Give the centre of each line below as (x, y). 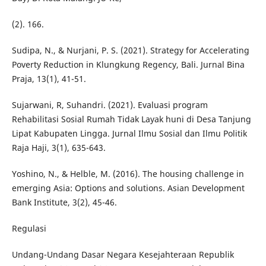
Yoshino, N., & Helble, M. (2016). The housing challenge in (128, 174)
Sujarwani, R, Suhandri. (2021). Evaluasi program (110, 105)
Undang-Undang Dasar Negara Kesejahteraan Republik (123, 255)
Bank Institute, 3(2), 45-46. (64, 202)
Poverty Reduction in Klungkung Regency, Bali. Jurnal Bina (128, 65)
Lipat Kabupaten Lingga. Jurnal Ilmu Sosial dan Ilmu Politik (129, 134)
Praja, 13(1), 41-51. (49, 79)
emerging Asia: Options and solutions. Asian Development (128, 188)
